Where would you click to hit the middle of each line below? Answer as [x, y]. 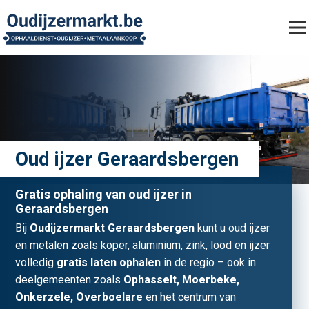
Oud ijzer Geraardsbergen [127, 159]
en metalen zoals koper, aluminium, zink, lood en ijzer [142, 246]
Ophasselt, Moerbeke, [181, 280]
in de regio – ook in [208, 263]
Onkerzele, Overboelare [79, 297]
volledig [36, 263]
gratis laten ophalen [109, 263]
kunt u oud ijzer [232, 228]
